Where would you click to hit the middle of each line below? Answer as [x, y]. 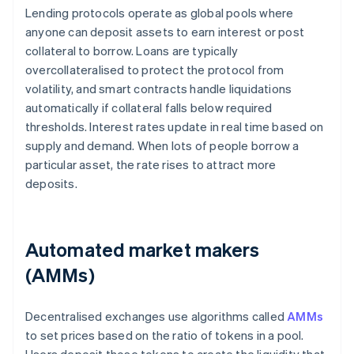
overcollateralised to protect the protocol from [155, 70]
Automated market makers [143, 250]
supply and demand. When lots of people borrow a [162, 146]
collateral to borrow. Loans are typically [132, 51]
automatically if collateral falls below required [149, 108]
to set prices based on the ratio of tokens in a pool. [165, 335]
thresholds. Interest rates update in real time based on [175, 127]
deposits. [51, 184]
